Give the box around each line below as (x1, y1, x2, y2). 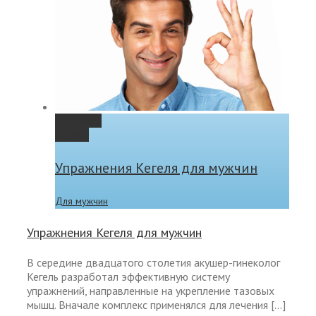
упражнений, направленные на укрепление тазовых (27, 284, 274, 298)
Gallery (55, 128, 89, 142)
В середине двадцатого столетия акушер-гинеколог (27, 255, 280, 270)
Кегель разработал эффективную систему (27, 269, 230, 284)
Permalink (55, 114, 102, 128)
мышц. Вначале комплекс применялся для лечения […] (27, 298, 286, 312)
